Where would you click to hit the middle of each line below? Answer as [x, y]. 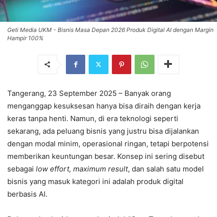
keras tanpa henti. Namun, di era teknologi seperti [93, 118]
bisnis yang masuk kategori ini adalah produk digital [95, 181]
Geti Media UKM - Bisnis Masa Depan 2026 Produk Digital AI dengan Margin [110, 30]
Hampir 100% [25, 38]
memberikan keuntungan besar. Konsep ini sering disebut [106, 156]
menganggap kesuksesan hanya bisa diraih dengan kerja [104, 106]
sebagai [22, 169]
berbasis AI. [27, 194]
